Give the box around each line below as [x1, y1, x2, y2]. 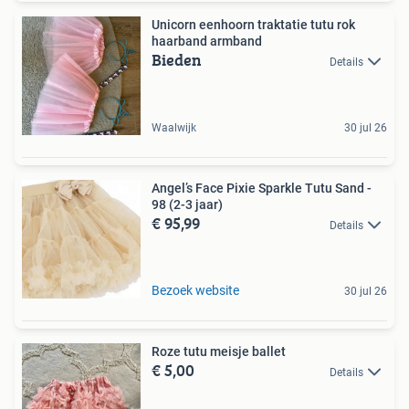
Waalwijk [152, 121, 196, 134]
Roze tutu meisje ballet [152, 343, 286, 359]
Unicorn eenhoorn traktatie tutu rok [152, 16, 355, 32]
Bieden [152, 47, 202, 72]
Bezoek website [152, 282, 239, 298]
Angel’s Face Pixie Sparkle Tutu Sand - [152, 180, 372, 195]
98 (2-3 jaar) [152, 196, 223, 212]
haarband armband [152, 33, 262, 48]
